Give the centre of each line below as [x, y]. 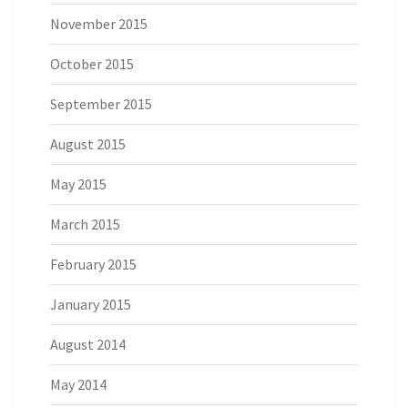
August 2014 [88, 344]
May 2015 [78, 184]
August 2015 [88, 143]
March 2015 [85, 224]
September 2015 [101, 103]
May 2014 [78, 384]
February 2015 [93, 264]
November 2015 [99, 23]
